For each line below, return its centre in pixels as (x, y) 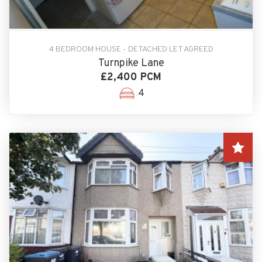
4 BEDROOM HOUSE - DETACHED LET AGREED (131, 50)
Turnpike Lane (131, 64)
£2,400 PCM (131, 78)
